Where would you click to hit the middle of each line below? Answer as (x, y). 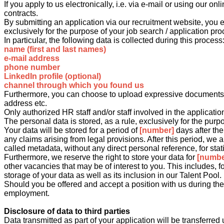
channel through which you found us (74, 85)
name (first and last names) (55, 49)
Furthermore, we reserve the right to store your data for (100, 157)
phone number (32, 67)
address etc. (25, 103)
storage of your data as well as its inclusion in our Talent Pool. (113, 175)
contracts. (21, 13)
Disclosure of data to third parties (67, 211)
